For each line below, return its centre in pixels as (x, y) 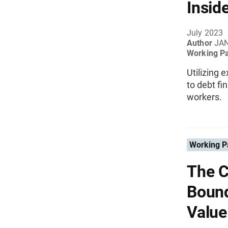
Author (201, 43)
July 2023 (205, 33)
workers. (204, 97)
